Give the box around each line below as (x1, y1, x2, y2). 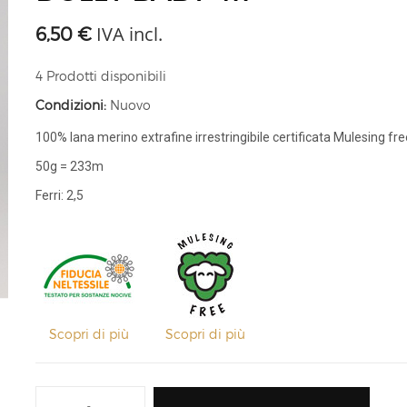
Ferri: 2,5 (35, 187, 84, 203)
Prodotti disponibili (46, 67, 166, 84)
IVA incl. (92, 21, 163, 46)
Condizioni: (35, 96, 106, 113)
